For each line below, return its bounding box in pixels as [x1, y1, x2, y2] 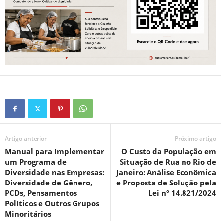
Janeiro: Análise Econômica [116, 167, 216, 177]
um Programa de [5, 156, 67, 167]
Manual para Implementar [5, 146, 104, 156]
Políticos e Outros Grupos [5, 198, 99, 208]
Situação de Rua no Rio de [120, 156, 216, 167]
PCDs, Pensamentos [5, 187, 77, 198]
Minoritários [5, 208, 51, 219]
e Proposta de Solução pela [116, 177, 216, 187]
